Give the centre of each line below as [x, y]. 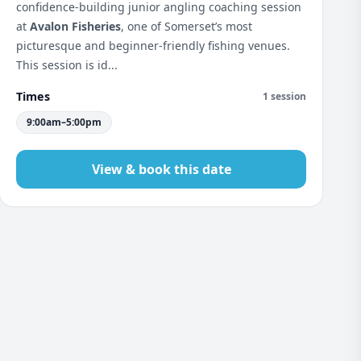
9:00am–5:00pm [64, 122]
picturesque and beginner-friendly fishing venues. [153, 46]
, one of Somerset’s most [187, 26]
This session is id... [67, 65]
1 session [284, 96]
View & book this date [161, 169]
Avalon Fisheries [75, 26]
